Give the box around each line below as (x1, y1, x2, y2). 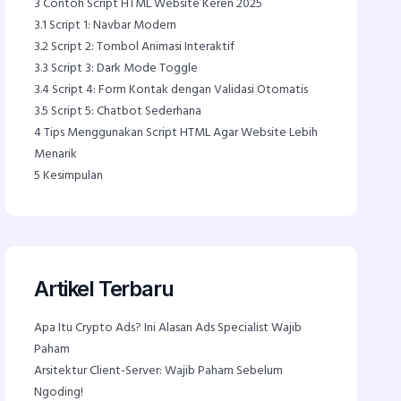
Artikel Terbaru (34, 276, 174, 302)
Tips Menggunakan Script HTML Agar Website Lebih (41, 123, 319, 143)
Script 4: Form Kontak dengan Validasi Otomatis (49, 80, 309, 100)
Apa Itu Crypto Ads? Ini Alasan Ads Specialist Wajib (34, 318, 303, 338)
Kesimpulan (40, 166, 104, 186)
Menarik (34, 144, 78, 165)
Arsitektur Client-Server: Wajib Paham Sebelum (34, 361, 284, 381)
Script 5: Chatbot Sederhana (48, 101, 202, 122)
